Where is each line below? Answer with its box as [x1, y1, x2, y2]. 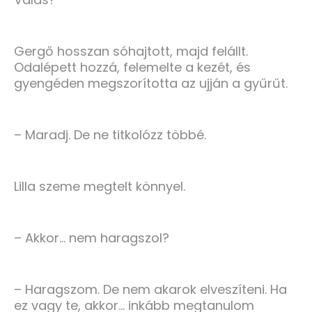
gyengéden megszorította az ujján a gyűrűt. [14, 74, 288, 92]
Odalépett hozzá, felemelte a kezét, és [14, 58, 251, 76]
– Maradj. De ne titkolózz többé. [14, 125, 206, 143]
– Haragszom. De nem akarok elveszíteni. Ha [14, 280, 287, 298]
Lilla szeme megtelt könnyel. [14, 177, 185, 195]
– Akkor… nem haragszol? [14, 228, 169, 247]
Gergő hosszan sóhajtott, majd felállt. [14, 42, 248, 60]
